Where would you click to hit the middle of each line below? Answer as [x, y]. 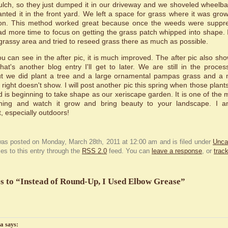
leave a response [177, 151]
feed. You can [129, 151]
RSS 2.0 [94, 151]
